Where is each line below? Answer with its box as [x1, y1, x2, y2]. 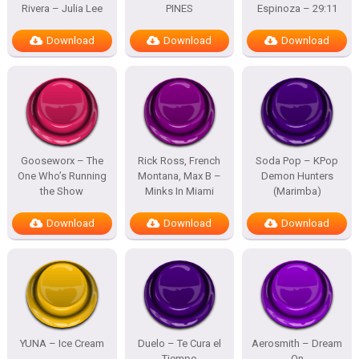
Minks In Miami [144, 185, 214, 197]
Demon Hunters [260, 170, 333, 182]
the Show [40, 185, 84, 197]
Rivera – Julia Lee [21, 2, 103, 14]
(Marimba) [272, 185, 321, 197]
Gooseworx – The [20, 155, 103, 167]
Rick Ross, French [138, 155, 221, 167]
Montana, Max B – [137, 170, 221, 182]
